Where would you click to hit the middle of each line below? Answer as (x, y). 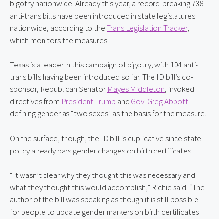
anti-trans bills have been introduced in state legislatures (102, 15)
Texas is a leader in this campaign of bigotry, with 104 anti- (104, 65)
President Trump (88, 101)
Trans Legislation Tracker (147, 28)
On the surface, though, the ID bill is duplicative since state (106, 138)
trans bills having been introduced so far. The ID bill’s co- (101, 77)
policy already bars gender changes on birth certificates (100, 150)
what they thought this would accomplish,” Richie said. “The (107, 187)
